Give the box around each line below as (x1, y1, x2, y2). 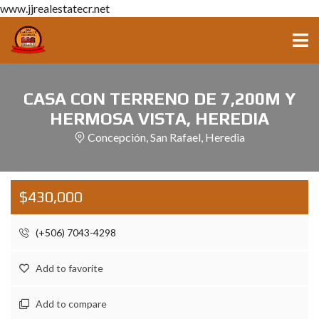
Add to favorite (36, 262, 103, 274)
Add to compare (36, 298, 107, 310)
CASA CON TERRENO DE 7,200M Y (23, 89, 296, 108)
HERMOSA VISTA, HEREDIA (50, 109, 269, 128)
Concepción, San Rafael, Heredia (88, 130, 245, 144)
